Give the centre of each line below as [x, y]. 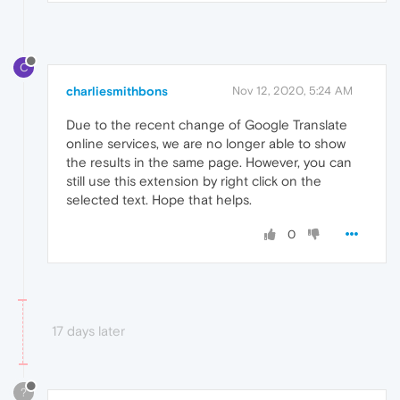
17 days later [88, 331]
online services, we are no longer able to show [206, 144]
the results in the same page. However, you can [209, 162]
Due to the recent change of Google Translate [207, 125]
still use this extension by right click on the [194, 181]
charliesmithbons [117, 92]
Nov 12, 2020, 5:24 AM [292, 91]
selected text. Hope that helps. [159, 200]
